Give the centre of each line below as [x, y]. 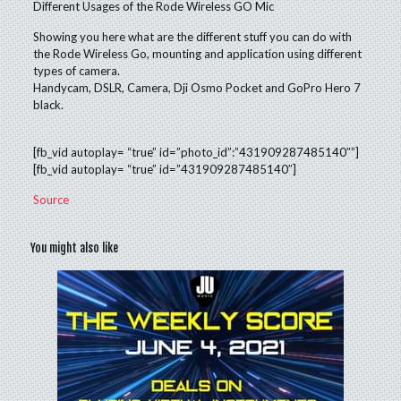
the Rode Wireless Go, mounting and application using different [198, 54]
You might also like [74, 248]
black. [49, 105]
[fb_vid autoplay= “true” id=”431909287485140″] [165, 169]
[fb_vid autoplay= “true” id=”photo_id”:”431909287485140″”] [196, 152]
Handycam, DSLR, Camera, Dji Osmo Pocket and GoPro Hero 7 [197, 88]
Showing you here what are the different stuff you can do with [193, 37]
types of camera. [77, 71]
